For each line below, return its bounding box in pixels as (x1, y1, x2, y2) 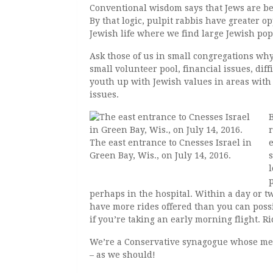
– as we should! (90, 249, 155, 260)
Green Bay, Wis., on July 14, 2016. (90, 150, 231, 160)
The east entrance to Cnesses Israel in (90, 137, 252, 147)
